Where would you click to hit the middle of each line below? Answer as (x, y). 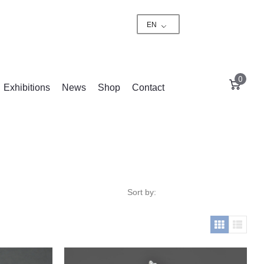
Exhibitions (27, 88)
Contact (148, 88)
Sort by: (141, 192)
